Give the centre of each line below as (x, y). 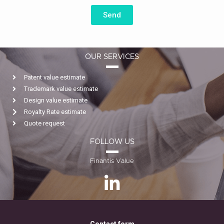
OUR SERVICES (112, 57)
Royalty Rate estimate (55, 112)
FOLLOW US (112, 142)
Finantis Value (112, 161)
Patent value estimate (54, 77)
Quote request (44, 123)
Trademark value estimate (61, 89)
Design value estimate (55, 100)
